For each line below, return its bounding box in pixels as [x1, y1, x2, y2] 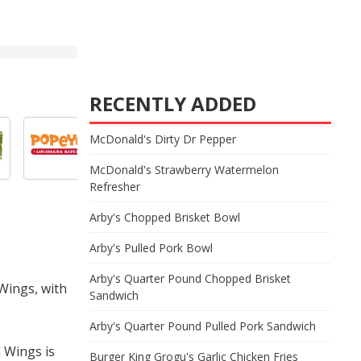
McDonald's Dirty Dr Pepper [89, 131, 236, 147]
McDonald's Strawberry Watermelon [89, 162, 279, 177]
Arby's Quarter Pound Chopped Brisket [89, 271, 291, 286]
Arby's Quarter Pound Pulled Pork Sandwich [89, 318, 316, 334]
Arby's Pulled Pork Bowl [89, 240, 213, 255]
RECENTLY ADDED [89, 90, 256, 117]
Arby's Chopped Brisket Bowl [89, 210, 240, 225]
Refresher [89, 179, 140, 194]
